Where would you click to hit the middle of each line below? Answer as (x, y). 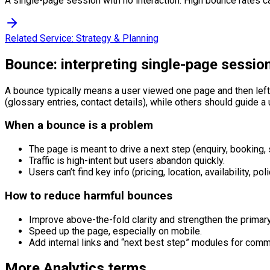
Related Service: (40, 38)
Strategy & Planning (117, 38)
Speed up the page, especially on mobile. (115, 231)
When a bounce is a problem (79, 126)
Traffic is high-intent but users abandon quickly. (127, 161)
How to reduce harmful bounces (89, 196)
